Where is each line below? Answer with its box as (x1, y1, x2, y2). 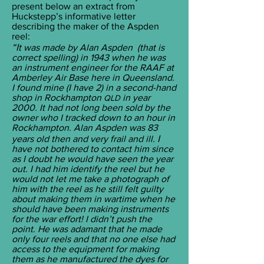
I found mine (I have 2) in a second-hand (12, 82, 176, 93)
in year (120, 93, 150, 103)
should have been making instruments (12, 204, 169, 214)
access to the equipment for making (12, 244, 159, 254)
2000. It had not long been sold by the (12, 103, 170, 113)
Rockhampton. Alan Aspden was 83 (12, 123, 158, 133)
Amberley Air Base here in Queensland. (12, 72, 174, 82)
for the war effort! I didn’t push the (12, 214, 152, 224)
